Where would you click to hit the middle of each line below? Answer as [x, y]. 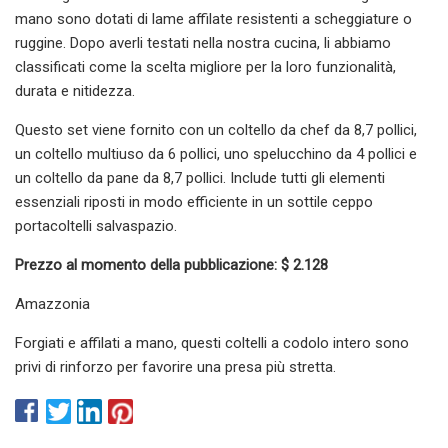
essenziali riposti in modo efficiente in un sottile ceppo [194, 201]
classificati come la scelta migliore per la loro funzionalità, [205, 66]
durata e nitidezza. [75, 90]
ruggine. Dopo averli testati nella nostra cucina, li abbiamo [203, 42]
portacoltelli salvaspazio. [96, 225]
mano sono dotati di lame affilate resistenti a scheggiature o [213, 18]
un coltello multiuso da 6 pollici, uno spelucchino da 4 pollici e [216, 153]
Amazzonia [52, 303]
